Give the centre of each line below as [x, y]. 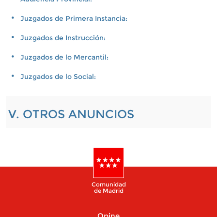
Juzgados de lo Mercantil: [64, 57]
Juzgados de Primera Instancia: [74, 18]
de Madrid [108, 191]
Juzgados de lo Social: [58, 77]
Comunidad [108, 184]
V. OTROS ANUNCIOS [71, 114]
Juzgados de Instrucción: [63, 38]
